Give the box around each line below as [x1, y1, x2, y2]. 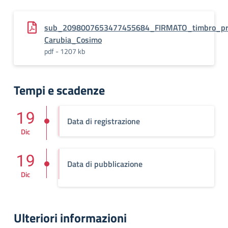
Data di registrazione [67, 115, 140, 127]
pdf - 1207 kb [44, 46, 85, 56]
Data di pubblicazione [67, 158, 142, 170]
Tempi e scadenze [14, 81, 105, 99]
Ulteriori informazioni [14, 209, 127, 227]
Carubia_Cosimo [44, 34, 102, 46]
